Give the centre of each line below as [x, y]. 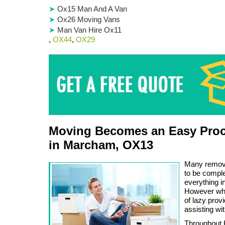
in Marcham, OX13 [101, 145]
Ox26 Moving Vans [89, 19]
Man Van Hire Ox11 [89, 30]
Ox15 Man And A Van [92, 9]
